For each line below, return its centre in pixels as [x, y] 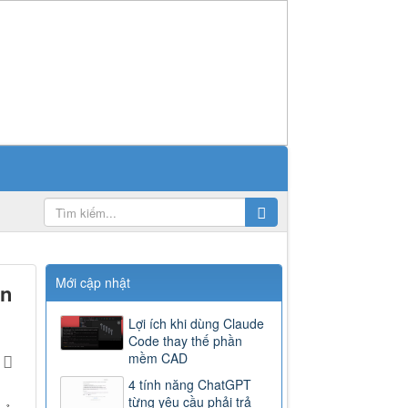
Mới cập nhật [93, 283]
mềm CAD [158, 358]
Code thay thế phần [186, 341]
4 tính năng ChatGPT [190, 385]
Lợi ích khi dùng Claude [197, 324]
